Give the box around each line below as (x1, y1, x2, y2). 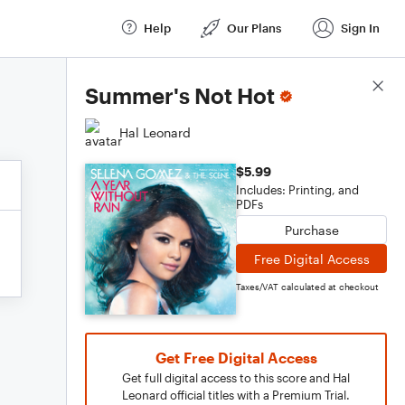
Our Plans (227, 20, 281, 35)
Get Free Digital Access (155, 349, 317, 366)
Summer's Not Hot (85, 82, 275, 108)
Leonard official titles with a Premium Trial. (122, 388, 350, 402)
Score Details (306, 79, 387, 95)
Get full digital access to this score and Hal (122, 371, 350, 385)
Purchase (284, 221, 339, 238)
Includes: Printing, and (236, 183, 359, 197)
